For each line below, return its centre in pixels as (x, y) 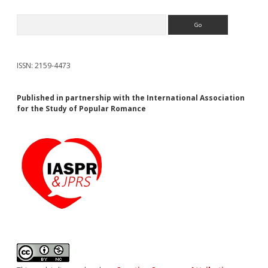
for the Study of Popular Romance (81, 109)
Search (28, 19)
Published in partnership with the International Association (131, 98)
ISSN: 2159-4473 (44, 66)
